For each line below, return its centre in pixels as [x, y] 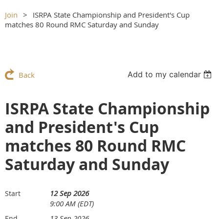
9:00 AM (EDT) [72, 203]
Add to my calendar [164, 74]
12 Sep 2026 [69, 193]
